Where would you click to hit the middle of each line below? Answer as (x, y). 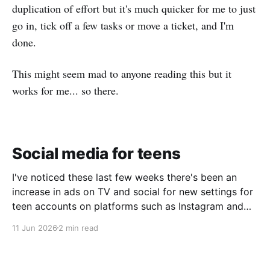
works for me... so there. (65, 90)
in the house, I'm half (59, 235)
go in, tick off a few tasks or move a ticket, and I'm (123, 25)
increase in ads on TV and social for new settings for (133, 191)
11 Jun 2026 (35, 228)
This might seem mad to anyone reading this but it (122, 74)
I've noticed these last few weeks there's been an (124, 177)
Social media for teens (96, 153)
